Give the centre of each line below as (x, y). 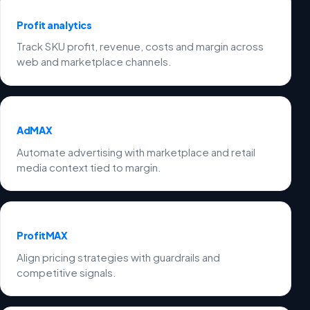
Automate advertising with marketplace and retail (136, 152)
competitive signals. (67, 272)
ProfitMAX (42, 236)
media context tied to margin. (89, 167)
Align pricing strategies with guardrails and (119, 257)
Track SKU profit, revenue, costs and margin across (140, 46)
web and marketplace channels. (94, 62)
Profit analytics (54, 25)
